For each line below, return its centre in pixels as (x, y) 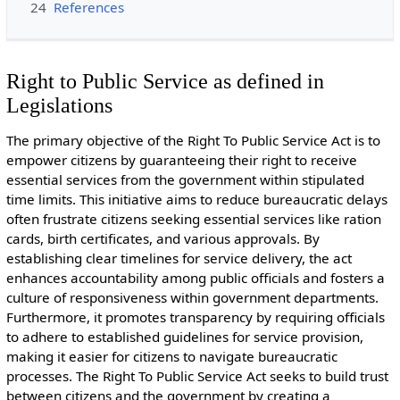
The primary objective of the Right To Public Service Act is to (193, 140)
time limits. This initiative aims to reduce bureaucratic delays (196, 199)
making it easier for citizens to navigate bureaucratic (171, 356)
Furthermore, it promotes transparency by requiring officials (195, 317)
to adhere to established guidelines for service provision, (184, 336)
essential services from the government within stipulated (185, 179)
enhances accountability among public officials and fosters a (195, 277)
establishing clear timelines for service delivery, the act (179, 258)
